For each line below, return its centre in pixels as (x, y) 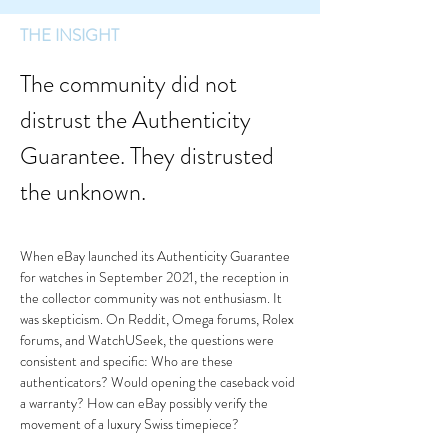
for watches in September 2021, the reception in (156, 277)
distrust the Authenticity (138, 120)
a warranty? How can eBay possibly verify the (145, 403)
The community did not (131, 84)
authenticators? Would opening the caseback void (159, 382)
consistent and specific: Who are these (128, 361)
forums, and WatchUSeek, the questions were (148, 340)
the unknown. (83, 192)
